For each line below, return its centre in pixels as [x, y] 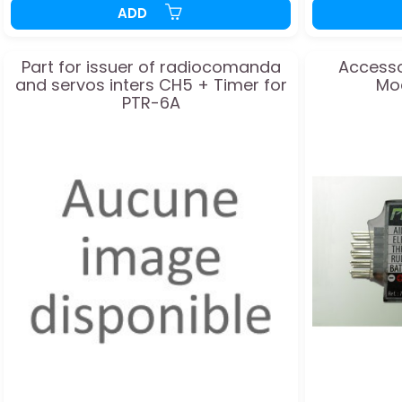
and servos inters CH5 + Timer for [151, 84]
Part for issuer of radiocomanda [151, 66]
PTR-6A [151, 102]
